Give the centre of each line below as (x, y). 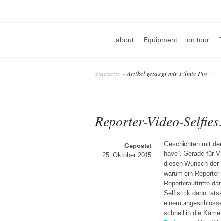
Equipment (160, 40)
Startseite (108, 74)
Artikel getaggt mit (151, 74)
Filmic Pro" (195, 74)
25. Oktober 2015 (127, 155)
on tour (198, 40)
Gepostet (138, 146)
